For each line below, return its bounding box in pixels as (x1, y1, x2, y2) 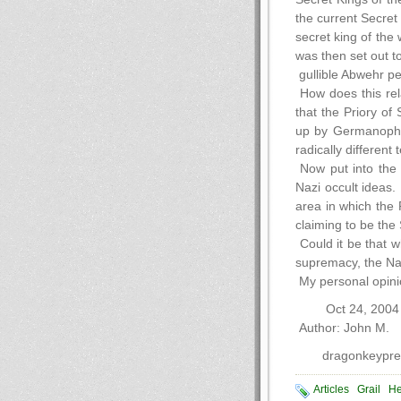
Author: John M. (295, 321, 389, 335)
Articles (313, 384, 349, 395)
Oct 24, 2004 (322, 303, 399, 316)
